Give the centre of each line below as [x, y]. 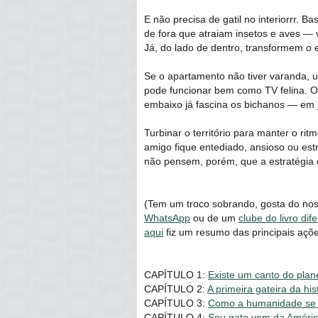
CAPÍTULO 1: [176, 275]
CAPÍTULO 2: [176, 289]
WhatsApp [167, 218]
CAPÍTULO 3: [176, 303]
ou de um [214, 218]
